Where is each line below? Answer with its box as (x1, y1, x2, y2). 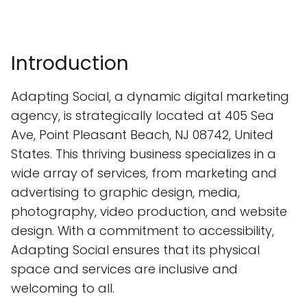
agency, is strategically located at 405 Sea (11, 107, 274, 125)
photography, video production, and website (11, 203, 287, 221)
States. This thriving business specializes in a (11, 145, 276, 163)
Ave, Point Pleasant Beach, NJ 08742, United (11, 126, 273, 144)
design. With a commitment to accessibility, (11, 222, 274, 240)
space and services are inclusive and (11, 260, 238, 278)
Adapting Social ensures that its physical (11, 241, 260, 259)
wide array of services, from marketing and (11, 164, 277, 182)
